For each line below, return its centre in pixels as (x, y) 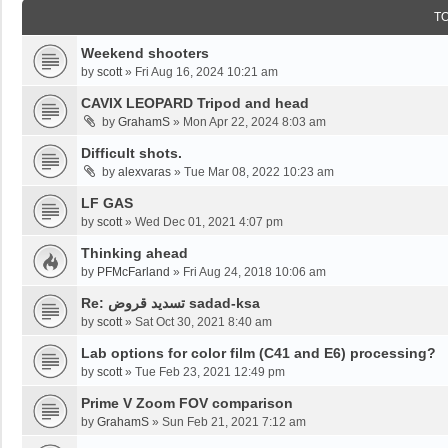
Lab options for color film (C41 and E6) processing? (258, 353)
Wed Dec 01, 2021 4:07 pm (209, 222)
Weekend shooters (145, 53)
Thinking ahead (134, 253)
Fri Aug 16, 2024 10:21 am (206, 72)
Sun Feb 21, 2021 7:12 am (234, 422)
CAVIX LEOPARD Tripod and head (195, 103)
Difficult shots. (131, 153)
